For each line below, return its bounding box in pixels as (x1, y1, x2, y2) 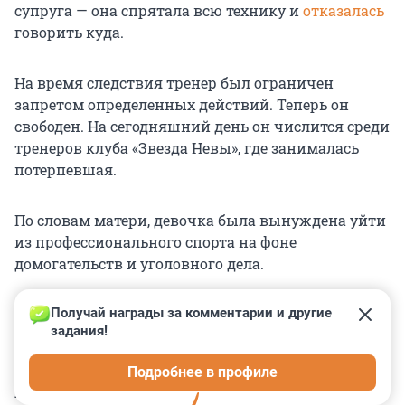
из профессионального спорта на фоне (14, 232, 297, 252)
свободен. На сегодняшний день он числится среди (14, 117, 390, 137)
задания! (51, 323, 108, 340)
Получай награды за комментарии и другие (51, 305, 335, 322)
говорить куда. (14, 23, 124, 42)
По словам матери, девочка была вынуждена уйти (14, 211, 386, 231)
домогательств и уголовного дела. (14, 254, 264, 274)
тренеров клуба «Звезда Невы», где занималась (14, 138, 359, 158)
